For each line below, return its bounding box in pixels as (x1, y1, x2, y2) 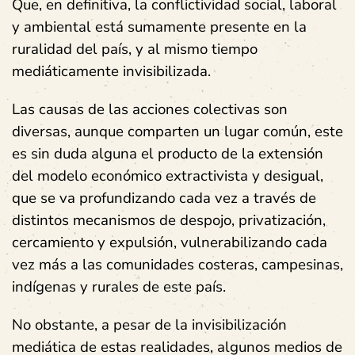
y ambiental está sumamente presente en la (12, 16, 307, 37)
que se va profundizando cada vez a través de (12, 187, 316, 208)
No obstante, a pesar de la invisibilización (12, 314, 287, 335)
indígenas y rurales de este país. (12, 276, 230, 297)
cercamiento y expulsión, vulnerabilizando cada (12, 231, 327, 253)
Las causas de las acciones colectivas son (12, 98, 288, 120)
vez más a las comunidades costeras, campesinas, (12, 254, 343, 275)
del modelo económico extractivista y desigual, (12, 165, 323, 186)
